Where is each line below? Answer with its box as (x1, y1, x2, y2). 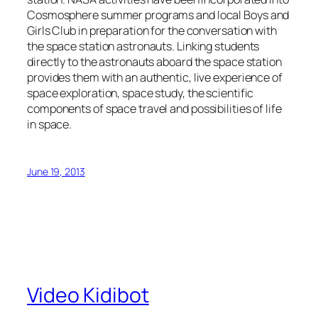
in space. (27, 116, 72, 132)
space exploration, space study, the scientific (27, 84, 254, 101)
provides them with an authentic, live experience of (27, 69, 283, 85)
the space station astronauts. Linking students (27, 38, 260, 54)
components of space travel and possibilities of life (27, 100, 282, 116)
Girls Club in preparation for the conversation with (27, 22, 277, 38)
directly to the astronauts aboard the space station (27, 53, 282, 70)
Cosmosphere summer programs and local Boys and (27, 6, 290, 23)
